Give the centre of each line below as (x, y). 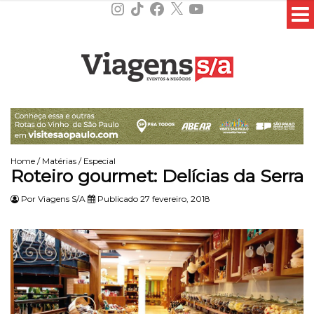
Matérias (59, 161)
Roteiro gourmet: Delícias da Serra (157, 176)
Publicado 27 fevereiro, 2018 (153, 198)
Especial (100, 161)
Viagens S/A (62, 198)
